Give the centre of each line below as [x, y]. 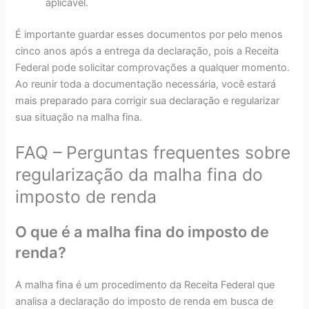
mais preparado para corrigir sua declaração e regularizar [148, 100]
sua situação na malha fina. [79, 117]
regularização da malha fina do [139, 175]
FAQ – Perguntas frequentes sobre [153, 153]
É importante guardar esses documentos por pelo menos [149, 34]
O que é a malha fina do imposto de [142, 232]
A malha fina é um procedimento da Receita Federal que [145, 285]
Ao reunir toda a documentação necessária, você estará [146, 84]
